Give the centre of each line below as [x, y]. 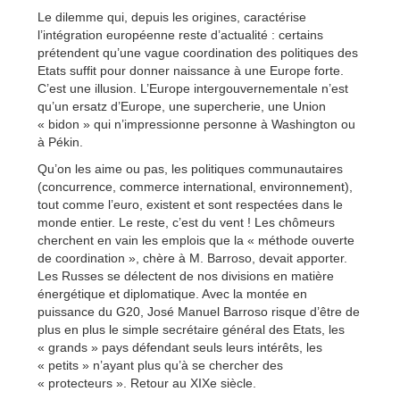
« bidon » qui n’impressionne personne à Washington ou [196, 125]
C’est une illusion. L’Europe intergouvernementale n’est [193, 89]
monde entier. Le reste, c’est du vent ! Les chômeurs [186, 223]
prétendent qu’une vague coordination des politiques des [198, 53]
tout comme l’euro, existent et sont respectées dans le [190, 205]
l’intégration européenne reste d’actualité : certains [180, 35]
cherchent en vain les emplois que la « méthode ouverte [196, 241]
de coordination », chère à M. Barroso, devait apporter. [192, 258]
